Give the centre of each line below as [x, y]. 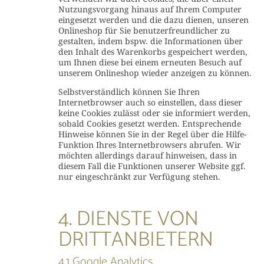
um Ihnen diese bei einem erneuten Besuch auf [150, 62]
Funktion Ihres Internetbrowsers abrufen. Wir [149, 145]
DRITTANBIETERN [136, 240]
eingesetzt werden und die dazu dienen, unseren [153, 20]
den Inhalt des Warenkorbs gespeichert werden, [153, 52]
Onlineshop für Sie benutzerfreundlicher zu [144, 30]
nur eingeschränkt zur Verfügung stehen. [139, 176]
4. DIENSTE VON [128, 219]
